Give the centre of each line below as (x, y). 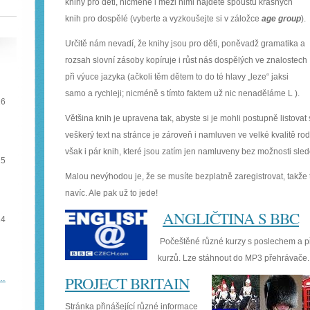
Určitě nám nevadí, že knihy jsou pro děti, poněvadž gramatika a (185, 44)
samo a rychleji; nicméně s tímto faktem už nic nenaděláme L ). (182, 93)
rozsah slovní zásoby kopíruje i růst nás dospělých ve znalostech (186, 60)
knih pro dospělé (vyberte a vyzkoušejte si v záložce (163, 19)
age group (281, 19)
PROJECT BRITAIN (127, 283)
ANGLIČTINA (210, 218)
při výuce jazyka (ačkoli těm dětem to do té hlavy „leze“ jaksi (177, 77)
